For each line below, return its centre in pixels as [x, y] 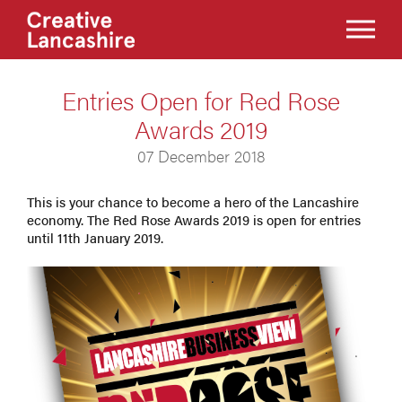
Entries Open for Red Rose [201, 100]
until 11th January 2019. [95, 237]
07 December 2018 [201, 156]
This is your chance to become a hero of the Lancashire [193, 201]
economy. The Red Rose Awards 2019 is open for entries [194, 219]
